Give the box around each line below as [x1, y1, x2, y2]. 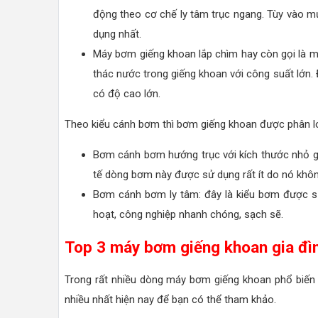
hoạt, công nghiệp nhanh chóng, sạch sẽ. [93, 208, 283, 221]
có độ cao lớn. [93, 87, 160, 101]
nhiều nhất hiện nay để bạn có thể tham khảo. [65, 293, 276, 307]
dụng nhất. [93, 28, 141, 41]
